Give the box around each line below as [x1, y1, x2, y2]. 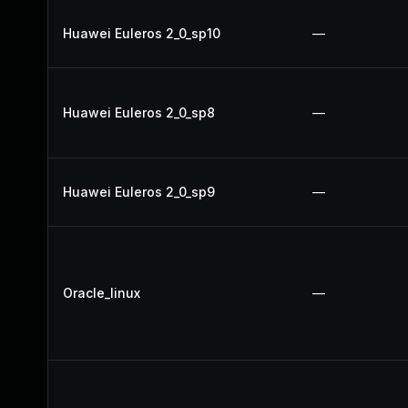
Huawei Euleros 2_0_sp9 [63, 184, 215, 199]
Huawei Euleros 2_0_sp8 [63, 105, 215, 120]
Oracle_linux [63, 285, 140, 301]
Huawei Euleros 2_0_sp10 [63, 25, 220, 41]
